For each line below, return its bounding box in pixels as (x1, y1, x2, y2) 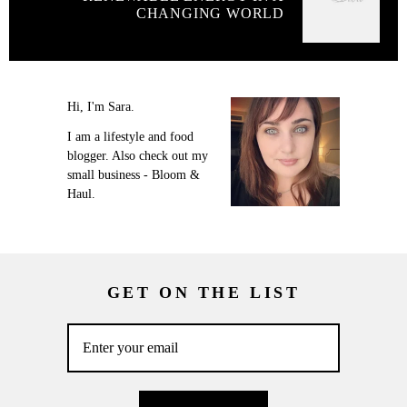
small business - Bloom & (67, 168, 200, 183)
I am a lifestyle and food (67, 130, 194, 144)
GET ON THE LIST (106, 283, 301, 303)
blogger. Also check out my (67, 149, 208, 164)
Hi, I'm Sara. (67, 99, 134, 114)
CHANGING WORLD (135, 5, 284, 21)
